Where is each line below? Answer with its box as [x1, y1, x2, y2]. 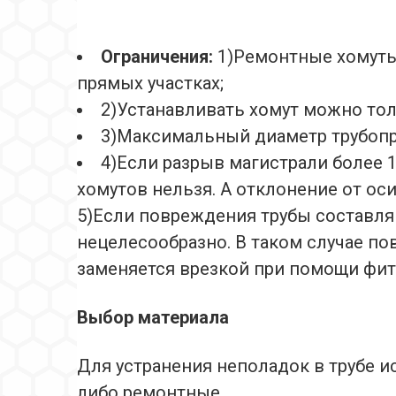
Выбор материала [77, 307, 229, 329]
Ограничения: [101, 46, 217, 68]
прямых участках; [77, 72, 224, 95]
